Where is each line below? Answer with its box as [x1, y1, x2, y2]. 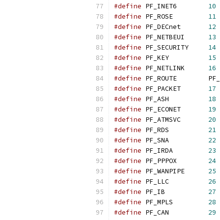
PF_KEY [141, 54, 208, 62]
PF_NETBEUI [141, 33, 208, 41]
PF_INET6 [141, 2, 208, 10]
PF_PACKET [141, 84, 208, 93]
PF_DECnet [141, 23, 208, 31]
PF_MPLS [141, 198, 208, 206]
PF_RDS [141, 126, 208, 134]
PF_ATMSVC [141, 115, 208, 124]
